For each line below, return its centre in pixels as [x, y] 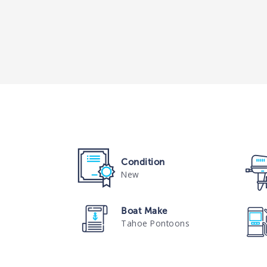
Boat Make [144, 211]
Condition [143, 162]
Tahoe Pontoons [156, 223]
